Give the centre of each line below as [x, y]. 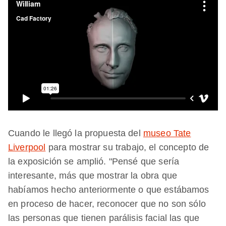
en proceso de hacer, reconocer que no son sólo [107, 204]
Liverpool [27, 148]
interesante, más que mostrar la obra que [93, 176]
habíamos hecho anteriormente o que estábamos [109, 190]
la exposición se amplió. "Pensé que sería [94, 162]
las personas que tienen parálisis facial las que [104, 218]
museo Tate [167, 133]
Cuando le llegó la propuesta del [76, 133]
